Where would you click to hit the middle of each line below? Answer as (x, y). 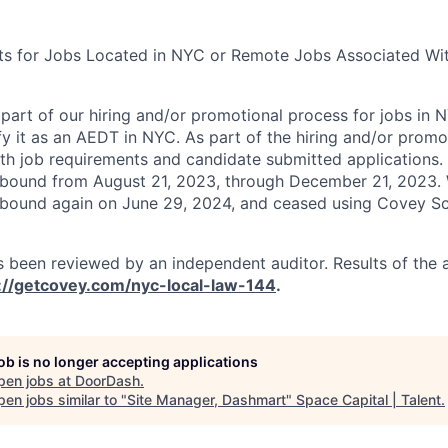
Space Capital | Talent (368, 399)
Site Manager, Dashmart (206, 399)
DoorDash (107, 380)
